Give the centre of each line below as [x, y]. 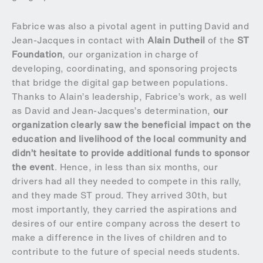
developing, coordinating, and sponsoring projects [125, 68]
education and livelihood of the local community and [129, 139]
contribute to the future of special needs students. [126, 251]
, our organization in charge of [131, 54]
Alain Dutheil [176, 40]
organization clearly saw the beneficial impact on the [131, 124]
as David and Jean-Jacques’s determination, [113, 110]
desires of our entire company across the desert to [126, 223]
